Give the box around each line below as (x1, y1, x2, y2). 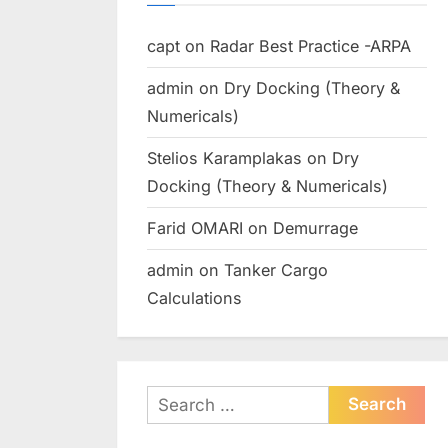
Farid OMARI (147, 218, 243, 239)
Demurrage (273, 218, 358, 239)
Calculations (147, 287, 242, 308)
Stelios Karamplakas (147, 148, 302, 169)
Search (146, 389, 199, 410)
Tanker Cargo (224, 259, 328, 280)
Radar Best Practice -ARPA (210, 36, 411, 57)
